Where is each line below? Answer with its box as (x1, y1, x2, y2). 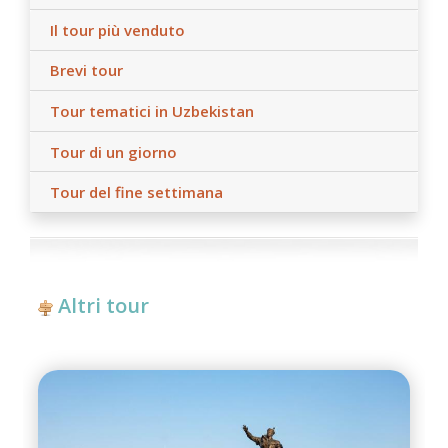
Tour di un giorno (50, 141, 177, 162)
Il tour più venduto (50, 19, 185, 40)
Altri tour (58, 291, 149, 319)
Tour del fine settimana (50, 182, 223, 203)
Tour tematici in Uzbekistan (50, 100, 254, 121)
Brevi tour (50, 60, 123, 81)
